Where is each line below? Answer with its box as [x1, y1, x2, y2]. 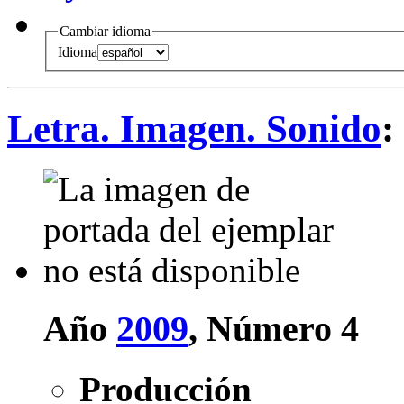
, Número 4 [188, 308, 359, 349]
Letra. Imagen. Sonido [7, 107, 381, 151]
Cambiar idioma [60, 23, 151, 39]
